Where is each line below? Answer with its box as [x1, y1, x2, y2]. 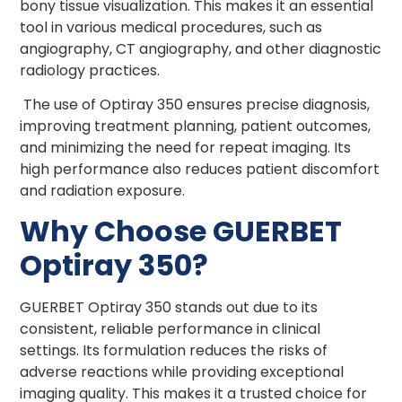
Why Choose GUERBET [20, 211, 343, 252]
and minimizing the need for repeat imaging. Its [20, 136, 352, 158]
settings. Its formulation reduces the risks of [20, 340, 328, 362]
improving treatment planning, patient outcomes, [20, 115, 371, 136]
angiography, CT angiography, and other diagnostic [20, 38, 382, 59]
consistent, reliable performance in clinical [20, 319, 321, 340]
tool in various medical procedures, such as [20, 16, 323, 38]
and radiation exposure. [20, 179, 186, 201]
